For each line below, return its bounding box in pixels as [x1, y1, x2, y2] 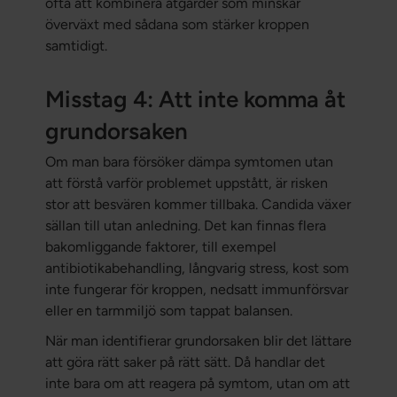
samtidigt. [44, 37, 107, 55]
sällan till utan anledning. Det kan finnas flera [44, 217, 326, 235]
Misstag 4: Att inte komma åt [44, 85, 346, 114]
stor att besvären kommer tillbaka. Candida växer [44, 196, 351, 214]
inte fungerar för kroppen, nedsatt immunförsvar [44, 281, 348, 299]
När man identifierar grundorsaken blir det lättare [44, 332, 352, 350]
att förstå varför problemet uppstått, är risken [44, 175, 328, 192]
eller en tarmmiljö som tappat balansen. [44, 302, 292, 320]
